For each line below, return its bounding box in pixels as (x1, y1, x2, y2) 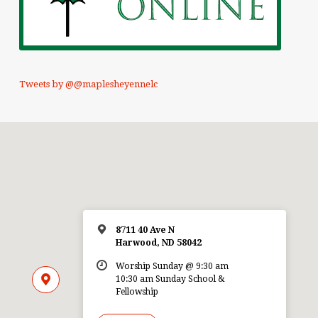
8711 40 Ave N (115, 225, 175, 236)
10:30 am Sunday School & (115, 274, 225, 285)
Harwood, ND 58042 (115, 238, 202, 248)
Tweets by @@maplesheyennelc (18, 79, 158, 90)
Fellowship (115, 287, 158, 297)
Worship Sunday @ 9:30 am (115, 261, 229, 272)
